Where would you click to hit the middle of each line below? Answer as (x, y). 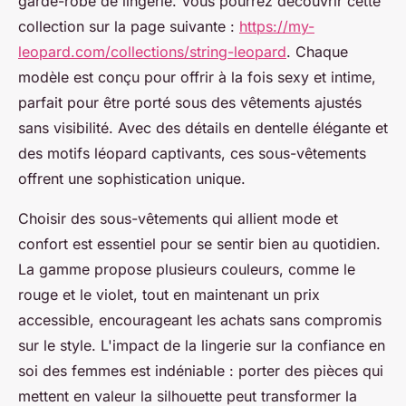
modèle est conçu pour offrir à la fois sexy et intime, (197, 77)
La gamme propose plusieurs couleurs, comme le (187, 270)
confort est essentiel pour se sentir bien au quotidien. (199, 244)
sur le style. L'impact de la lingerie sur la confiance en (202, 346)
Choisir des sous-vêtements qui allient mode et (178, 219)
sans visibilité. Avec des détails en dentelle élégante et (203, 128)
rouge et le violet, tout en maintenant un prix (169, 295)
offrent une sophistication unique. (132, 179)
